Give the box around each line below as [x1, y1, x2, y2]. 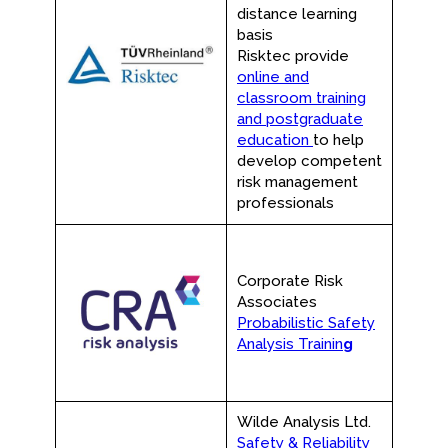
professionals [237, 194, 334, 212]
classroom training [237, 89, 366, 107]
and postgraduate [237, 110, 363, 128]
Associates [237, 293, 317, 311]
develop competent [237, 152, 382, 170]
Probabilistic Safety [237, 314, 375, 332]
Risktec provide [237, 47, 349, 65]
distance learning [237, 5, 357, 23]
